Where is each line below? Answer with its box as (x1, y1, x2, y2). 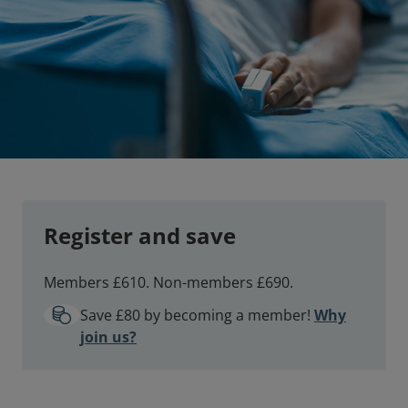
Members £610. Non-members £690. (44, 272, 293, 293)
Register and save (44, 220, 236, 251)
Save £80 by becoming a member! (80, 305, 314, 326)
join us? (80, 327, 137, 348)
